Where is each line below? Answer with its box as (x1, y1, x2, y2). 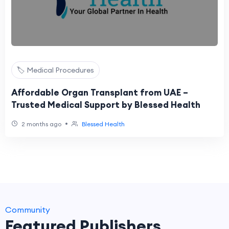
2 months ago (20, 120, 61, 128)
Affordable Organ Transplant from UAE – (11, 87, 188, 98)
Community (5, 204, 50, 215)
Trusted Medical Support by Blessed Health (11, 99, 200, 110)
